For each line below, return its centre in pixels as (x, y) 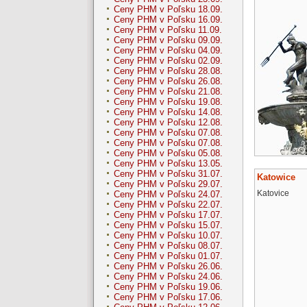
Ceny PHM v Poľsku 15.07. (168, 225)
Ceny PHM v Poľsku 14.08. (168, 112)
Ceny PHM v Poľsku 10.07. (168, 236)
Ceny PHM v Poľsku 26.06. (168, 267)
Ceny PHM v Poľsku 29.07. (168, 184)
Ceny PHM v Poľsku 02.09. (168, 61)
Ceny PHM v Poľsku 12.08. (168, 123)
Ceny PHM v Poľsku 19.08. (168, 102)
